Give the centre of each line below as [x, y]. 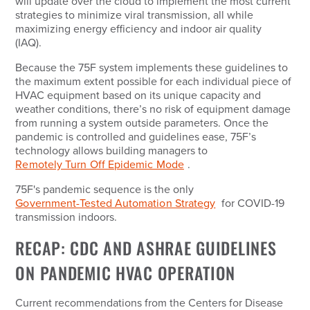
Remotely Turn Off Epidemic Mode [100, 165]
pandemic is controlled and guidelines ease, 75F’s [136, 137]
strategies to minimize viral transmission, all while [135, 15]
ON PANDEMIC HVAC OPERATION [126, 273]
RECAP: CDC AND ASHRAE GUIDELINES [146, 248]
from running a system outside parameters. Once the [142, 123]
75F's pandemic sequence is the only [106, 190]
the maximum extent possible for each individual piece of [154, 82]
